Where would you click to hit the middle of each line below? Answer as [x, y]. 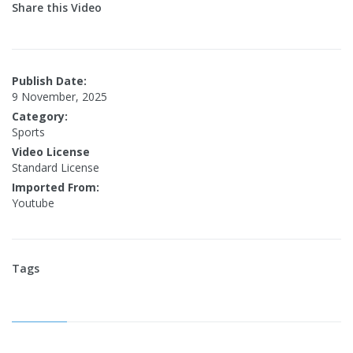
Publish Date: [49, 81]
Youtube [33, 203]
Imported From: [56, 187]
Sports [28, 132]
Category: [40, 116]
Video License [51, 152]
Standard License [56, 167]
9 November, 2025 [59, 97]
